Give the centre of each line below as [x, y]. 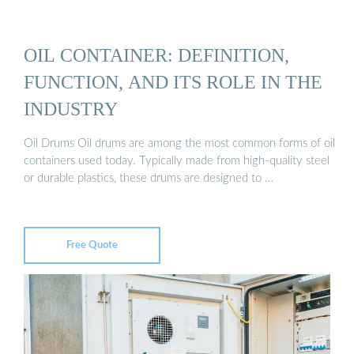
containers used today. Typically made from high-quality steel [177, 160]
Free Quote [92, 245]
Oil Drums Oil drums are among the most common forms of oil [179, 143]
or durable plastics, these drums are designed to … [149, 178]
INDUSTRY [71, 109]
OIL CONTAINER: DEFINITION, [156, 55]
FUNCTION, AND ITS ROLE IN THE [173, 82]
